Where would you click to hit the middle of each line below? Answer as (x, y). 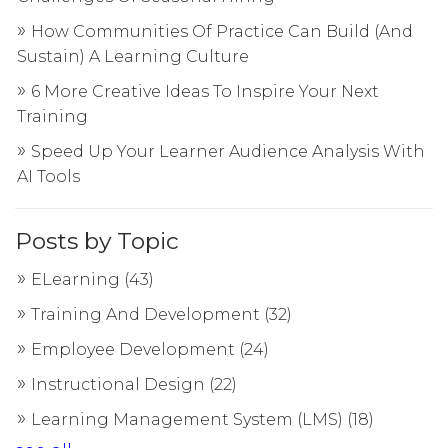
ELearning (77, 280)
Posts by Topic (97, 241)
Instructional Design (120, 385)
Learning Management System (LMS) (189, 420)
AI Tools (48, 177)
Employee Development (135, 350)
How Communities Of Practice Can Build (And (222, 32)
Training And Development (147, 315)
